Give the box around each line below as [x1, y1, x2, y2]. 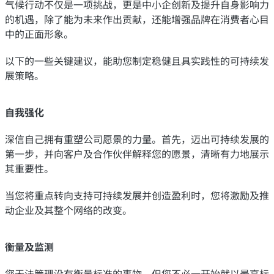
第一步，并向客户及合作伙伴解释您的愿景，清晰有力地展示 [5, 146, 269, 161]
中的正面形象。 [5, 26, 73, 41]
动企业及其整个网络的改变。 [5, 202, 132, 217]
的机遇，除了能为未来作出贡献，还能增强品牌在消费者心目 [5, 11, 269, 26]
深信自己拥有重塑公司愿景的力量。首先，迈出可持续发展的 [5, 131, 269, 146]
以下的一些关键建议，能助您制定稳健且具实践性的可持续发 [5, 53, 269, 68]
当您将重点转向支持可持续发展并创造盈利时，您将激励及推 [5, 187, 269, 202]
